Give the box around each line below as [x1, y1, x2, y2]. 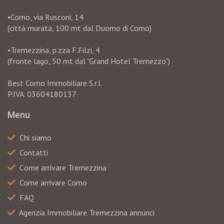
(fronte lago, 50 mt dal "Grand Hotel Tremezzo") [7, 55, 170, 66]
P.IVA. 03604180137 [7, 88, 76, 99]
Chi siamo [19, 132, 51, 142]
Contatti [19, 147, 48, 157]
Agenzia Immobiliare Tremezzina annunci [19, 207, 154, 217]
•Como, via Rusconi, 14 [7, 11, 83, 22]
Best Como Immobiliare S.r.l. [7, 77, 102, 88]
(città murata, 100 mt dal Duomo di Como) [7, 22, 151, 33]
